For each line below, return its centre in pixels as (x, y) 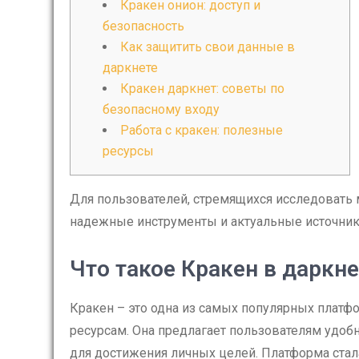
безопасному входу (161, 109)
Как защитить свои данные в (208, 47)
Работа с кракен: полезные (202, 130)
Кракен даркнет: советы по (202, 89)
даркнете (130, 68)
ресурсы (128, 151)
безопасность (143, 26)
